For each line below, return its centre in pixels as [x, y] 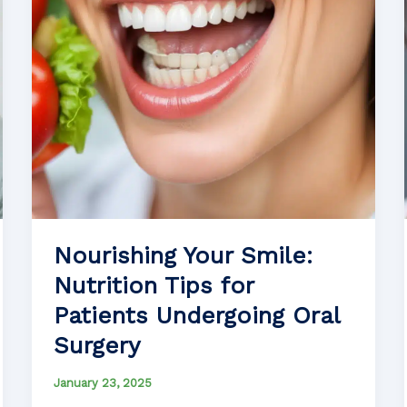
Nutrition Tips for [153, 286]
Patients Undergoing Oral [196, 316]
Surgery [96, 346]
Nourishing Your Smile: [183, 256]
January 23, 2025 [102, 383]
